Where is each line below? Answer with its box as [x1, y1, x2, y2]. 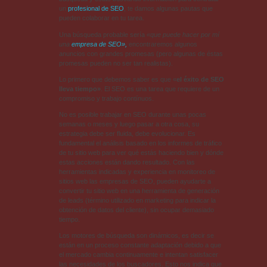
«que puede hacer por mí [144, 30, 219, 38]
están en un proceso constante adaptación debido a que [58, 241, 221, 249]
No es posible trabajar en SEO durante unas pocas [58, 110, 206, 118]
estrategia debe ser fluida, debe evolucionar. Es [58, 129, 195, 137]
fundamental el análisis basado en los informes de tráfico [58, 139, 222, 147]
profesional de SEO [67, 5, 124, 13]
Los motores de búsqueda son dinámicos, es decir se [58, 232, 214, 240]
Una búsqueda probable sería [58, 30, 145, 38]
